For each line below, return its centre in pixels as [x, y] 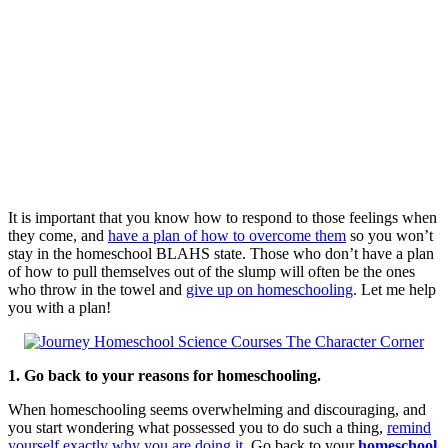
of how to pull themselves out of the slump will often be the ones [211, 271]
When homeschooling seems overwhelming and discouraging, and [217, 409]
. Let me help [394, 289]
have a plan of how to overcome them [227, 235]
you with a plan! [59, 307]
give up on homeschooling [269, 289]
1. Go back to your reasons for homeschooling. [164, 375]
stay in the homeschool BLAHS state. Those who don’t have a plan [221, 253]
